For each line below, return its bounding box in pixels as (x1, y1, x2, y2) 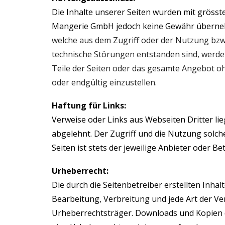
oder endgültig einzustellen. (51, 77, 159, 88)
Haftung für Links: (51, 100, 126, 111)
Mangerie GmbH (51, 21, 114, 32)
